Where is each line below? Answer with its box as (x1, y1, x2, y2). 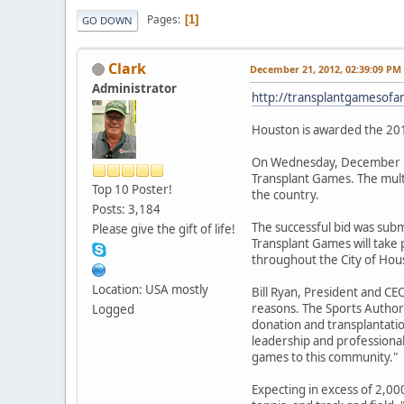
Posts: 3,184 (92, 200, 161, 217)
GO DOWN (82, 13, 133, 27)
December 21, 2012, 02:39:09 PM (250, 61, 401, 76)
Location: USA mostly (92, 280, 208, 298)
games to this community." (252, 348, 398, 365)
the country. (252, 186, 319, 203)
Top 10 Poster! (92, 180, 172, 197)
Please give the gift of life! (92, 220, 235, 237)
